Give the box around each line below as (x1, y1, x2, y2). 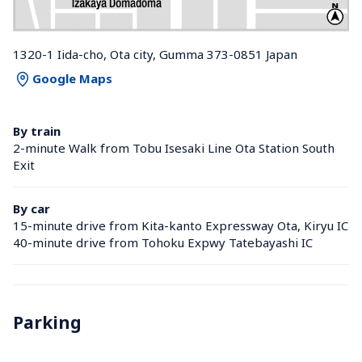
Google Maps (32, 70, 112, 87)
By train (13, 122, 61, 139)
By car (13, 200, 50, 217)
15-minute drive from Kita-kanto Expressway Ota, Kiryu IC (13, 217, 348, 234)
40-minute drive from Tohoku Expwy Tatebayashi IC (13, 234, 313, 250)
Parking (13, 310, 82, 334)
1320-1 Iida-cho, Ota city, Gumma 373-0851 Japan (13, 45, 297, 62)
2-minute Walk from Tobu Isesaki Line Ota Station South (13, 139, 335, 156)
